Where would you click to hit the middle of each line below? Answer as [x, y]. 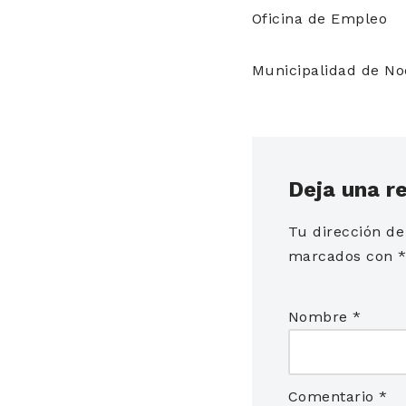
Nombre [320, 316]
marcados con [343, 256]
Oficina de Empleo [319, 18]
